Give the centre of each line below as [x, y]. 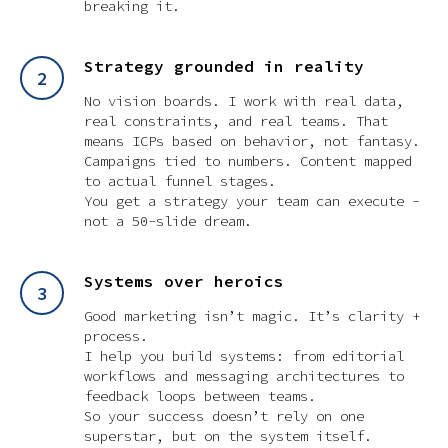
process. [116, 336]
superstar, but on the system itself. [228, 436]
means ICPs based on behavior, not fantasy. [252, 141]
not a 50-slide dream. [168, 221]
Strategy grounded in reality [224, 66]
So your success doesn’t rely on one [224, 416]
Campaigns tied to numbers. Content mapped [248, 161]
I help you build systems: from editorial [244, 356]
